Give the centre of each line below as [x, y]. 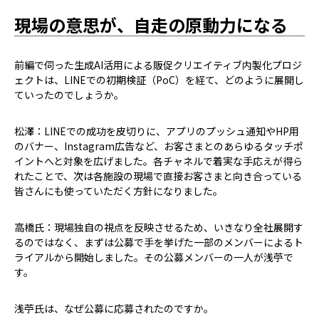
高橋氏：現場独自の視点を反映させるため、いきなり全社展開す [159, 228]
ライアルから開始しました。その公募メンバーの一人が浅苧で [154, 257]
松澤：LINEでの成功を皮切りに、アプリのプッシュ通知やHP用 [157, 131]
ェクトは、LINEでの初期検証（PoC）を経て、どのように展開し [159, 80]
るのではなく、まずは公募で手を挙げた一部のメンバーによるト [159, 242]
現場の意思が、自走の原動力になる [151, 25]
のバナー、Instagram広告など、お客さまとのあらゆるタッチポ [159, 146]
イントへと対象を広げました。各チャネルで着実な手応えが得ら [158, 161]
